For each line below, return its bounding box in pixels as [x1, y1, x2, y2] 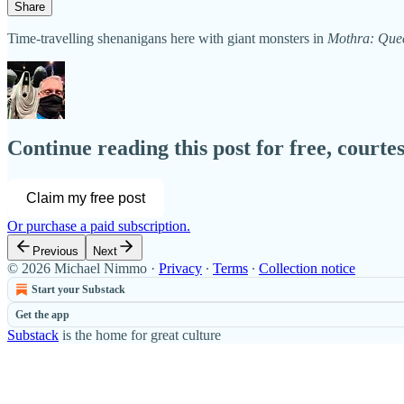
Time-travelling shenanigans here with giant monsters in [7, 30, 327, 46]
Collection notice [259, 261, 355, 277]
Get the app [15, 308, 69, 322]
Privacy [159, 261, 202, 277]
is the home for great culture [59, 327, 221, 344]
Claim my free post [26, 190, 145, 207]
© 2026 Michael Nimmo [7, 261, 147, 277]
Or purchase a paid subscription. [7, 218, 190, 234]
